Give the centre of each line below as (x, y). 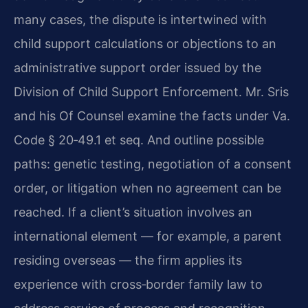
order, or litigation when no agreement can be (147, 188)
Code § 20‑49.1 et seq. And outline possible (139, 140)
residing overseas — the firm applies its (128, 260)
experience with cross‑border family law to (138, 284)
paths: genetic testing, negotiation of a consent (153, 164)
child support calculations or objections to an (145, 43)
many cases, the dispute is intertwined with (140, 19)
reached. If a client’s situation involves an (133, 212)
